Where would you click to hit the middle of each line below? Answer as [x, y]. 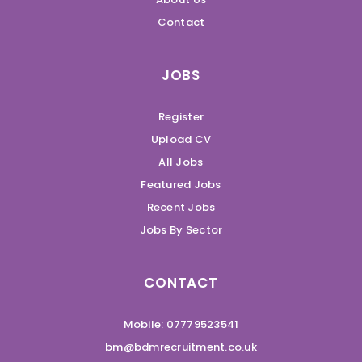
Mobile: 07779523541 [181, 324]
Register [181, 116]
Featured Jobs [181, 184]
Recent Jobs [181, 207]
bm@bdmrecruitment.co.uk [181, 347]
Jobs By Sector [181, 229]
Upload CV [181, 139]
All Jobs [181, 162]
